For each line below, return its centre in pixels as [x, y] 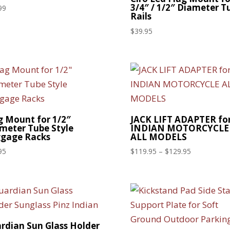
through [203, 186]
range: [200, 163]
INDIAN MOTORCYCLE [179, 128]
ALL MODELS [158, 137]
